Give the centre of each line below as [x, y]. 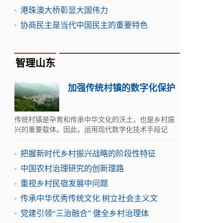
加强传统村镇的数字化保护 [121, 88]
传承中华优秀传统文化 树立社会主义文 [89, 198]
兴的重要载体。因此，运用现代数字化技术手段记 [91, 130]
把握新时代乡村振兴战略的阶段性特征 [88, 154]
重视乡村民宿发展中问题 [64, 183]
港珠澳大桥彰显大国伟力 [64, 10]
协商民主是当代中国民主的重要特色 [84, 25]
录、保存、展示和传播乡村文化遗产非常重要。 [88, 140]
